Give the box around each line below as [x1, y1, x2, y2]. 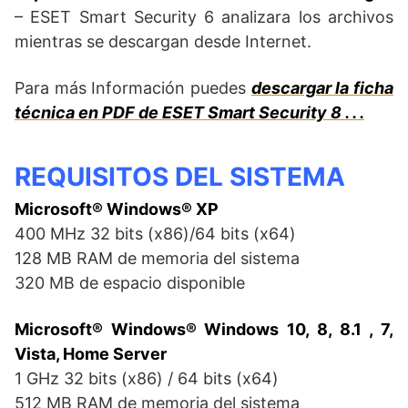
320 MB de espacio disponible [15, 273, 245, 293]
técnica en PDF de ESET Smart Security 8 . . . [15, 103, 364, 123]
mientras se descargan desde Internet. [15, 32, 311, 52]
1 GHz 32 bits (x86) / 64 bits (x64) [15, 369, 279, 389]
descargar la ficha [250, 78, 394, 98]
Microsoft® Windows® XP [15, 199, 219, 219]
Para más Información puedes [15, 78, 251, 98]
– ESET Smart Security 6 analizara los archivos [15, 7, 393, 27]
